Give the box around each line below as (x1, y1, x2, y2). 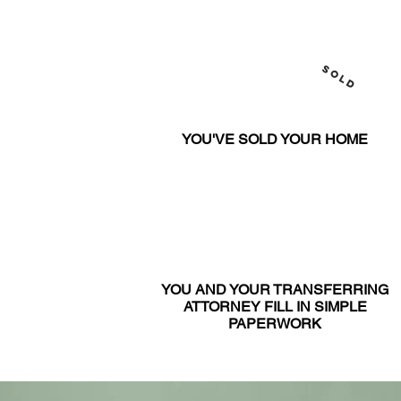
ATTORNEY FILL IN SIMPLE (183, 298, 367, 315)
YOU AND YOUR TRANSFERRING (161, 281, 388, 298)
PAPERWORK (228, 315, 321, 332)
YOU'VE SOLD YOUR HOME (182, 131, 368, 148)
